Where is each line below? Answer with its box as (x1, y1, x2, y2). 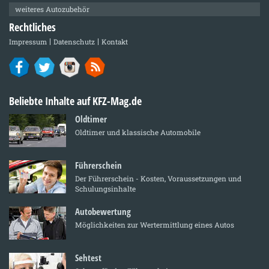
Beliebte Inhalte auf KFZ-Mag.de (9, 93, 142, 108)
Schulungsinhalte (75, 183, 136, 193)
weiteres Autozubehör (15, 4, 89, 14)
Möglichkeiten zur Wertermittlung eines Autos (75, 219, 234, 229)
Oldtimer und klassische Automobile (75, 127, 201, 137)
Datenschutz (53, 37, 95, 46)
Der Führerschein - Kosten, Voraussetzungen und (75, 173, 241, 183)
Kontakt (101, 37, 128, 46)
